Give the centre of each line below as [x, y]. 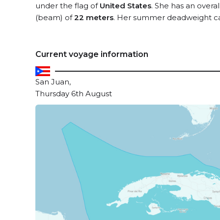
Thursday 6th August [74, 94]
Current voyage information [92, 54]
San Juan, [53, 82]
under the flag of [68, 6]
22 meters [94, 17]
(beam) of [55, 17]
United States [125, 6]
